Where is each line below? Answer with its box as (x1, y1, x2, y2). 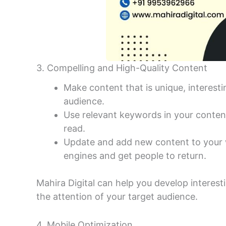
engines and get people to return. (64, 150, 206, 161)
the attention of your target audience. (36, 191, 198, 202)
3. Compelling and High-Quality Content (36, 62, 207, 73)
